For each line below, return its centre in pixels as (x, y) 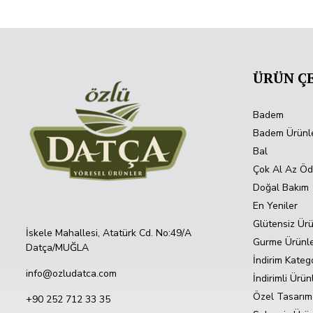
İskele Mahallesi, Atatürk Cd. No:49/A (109, 233)
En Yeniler (275, 206)
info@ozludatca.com (71, 274)
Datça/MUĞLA (57, 248)
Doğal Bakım (281, 188)
